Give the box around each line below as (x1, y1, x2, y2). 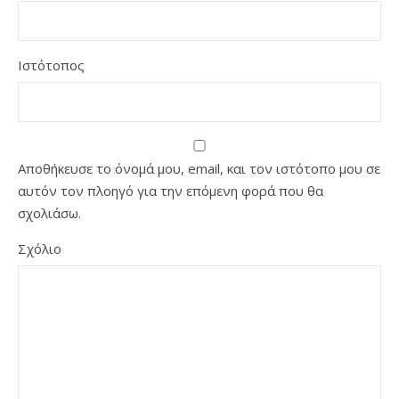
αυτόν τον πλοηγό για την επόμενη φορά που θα (18, 182, 323, 199)
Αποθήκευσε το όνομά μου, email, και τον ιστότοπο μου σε (18, 159, 380, 177)
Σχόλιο (18, 240, 61, 257)
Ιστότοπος (18, 56, 85, 74)
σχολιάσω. (18, 204, 81, 222)
